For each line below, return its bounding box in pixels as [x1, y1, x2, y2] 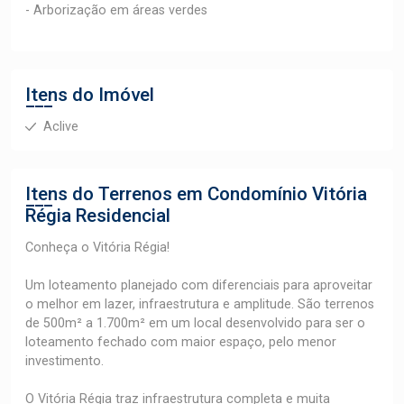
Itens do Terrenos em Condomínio [25, 183, 312, 205]
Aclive [43, 119, 78, 134]
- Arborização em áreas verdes [25, 3, 207, 18]
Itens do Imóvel [25, 84, 154, 106]
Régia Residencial [25, 205, 170, 226]
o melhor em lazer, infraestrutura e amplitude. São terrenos [25, 297, 374, 312]
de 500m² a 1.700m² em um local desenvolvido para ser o [25, 316, 365, 331]
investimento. [25, 353, 104, 369]
